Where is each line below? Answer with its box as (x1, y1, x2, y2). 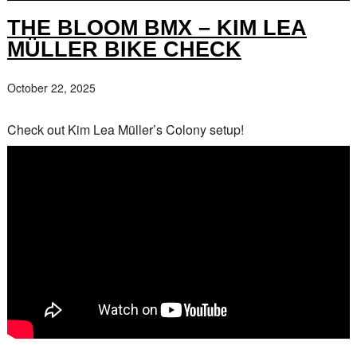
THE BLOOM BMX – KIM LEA (6, 15, 307, 41)
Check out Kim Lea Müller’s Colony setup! (6, 120, 244, 139)
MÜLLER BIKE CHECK (6, 37, 241, 62)
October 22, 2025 (6, 80, 96, 96)
